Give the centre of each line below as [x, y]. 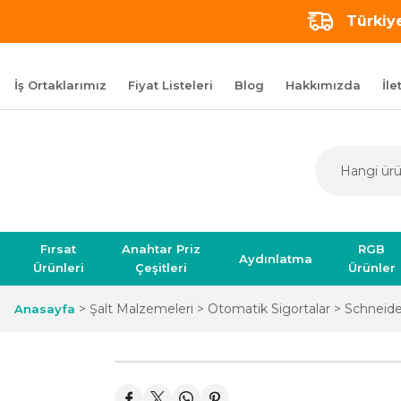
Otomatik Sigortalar [269, 309]
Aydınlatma [275, 258]
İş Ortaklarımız [60, 85]
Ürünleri [58, 268]
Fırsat [59, 249]
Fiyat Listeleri [171, 85]
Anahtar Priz [162, 249]
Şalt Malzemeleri [141, 309]
